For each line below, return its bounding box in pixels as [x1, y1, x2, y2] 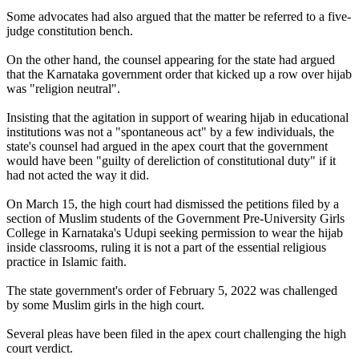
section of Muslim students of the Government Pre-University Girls [6, 211, 345, 225]
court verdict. [6, 341, 73, 355]
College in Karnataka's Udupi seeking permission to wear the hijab [6, 225, 343, 240]
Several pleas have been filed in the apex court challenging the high [6, 326, 346, 341]
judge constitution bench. [6, 23, 133, 38]
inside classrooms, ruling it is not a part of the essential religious [6, 240, 326, 254]
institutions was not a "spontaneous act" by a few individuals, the [6, 124, 334, 139]
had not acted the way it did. [6, 167, 149, 182]
